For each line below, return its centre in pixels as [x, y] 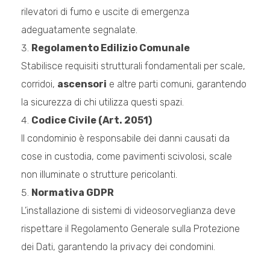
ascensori [82, 84]
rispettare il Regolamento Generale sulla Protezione [130, 228]
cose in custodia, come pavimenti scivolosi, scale [127, 156]
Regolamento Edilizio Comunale [111, 48]
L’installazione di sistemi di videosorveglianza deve [128, 210]
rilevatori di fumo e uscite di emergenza [105, 11]
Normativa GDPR [73, 192]
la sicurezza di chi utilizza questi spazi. [102, 102]
